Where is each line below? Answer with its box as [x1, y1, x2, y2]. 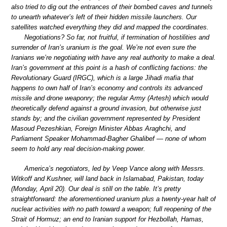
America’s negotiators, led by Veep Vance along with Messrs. [24, 165, 205, 173]
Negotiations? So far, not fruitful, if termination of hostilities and [24, 33, 209, 41]
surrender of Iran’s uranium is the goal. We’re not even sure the [11, 43, 196, 51]
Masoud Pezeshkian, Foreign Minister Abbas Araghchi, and [11, 124, 185, 132]
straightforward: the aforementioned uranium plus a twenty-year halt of [11, 195, 216, 203]
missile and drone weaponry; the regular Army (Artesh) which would [11, 94, 208, 102]
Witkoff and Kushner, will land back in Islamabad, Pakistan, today [11, 175, 204, 183]
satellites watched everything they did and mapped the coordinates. [11, 23, 209, 31]
